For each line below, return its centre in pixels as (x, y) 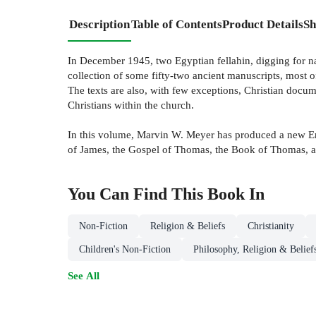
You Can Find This (138, 194)
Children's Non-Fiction (125, 249)
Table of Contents (177, 24)
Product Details (263, 24)
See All (84, 275)
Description (99, 24)
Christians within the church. (131, 104)
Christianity (271, 226)
